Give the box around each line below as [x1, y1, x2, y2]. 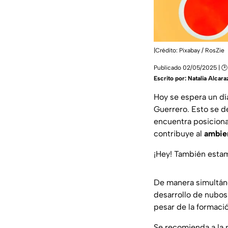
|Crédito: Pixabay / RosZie [154, 47, 224, 54]
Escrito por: [154, 75, 188, 82]
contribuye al [154, 129, 204, 139]
